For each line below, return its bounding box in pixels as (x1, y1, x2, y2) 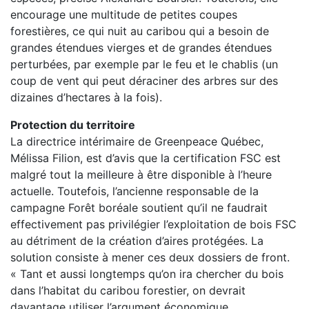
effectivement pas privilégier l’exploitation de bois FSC (10, 217, 297, 231)
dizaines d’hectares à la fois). (10, 90, 166, 104)
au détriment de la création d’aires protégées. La (10, 234, 263, 248)
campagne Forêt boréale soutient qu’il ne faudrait (10, 201, 268, 215)
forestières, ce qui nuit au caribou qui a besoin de (10, 24, 269, 38)
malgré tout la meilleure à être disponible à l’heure (10, 168, 272, 181)
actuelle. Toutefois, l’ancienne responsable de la (10, 184, 259, 198)
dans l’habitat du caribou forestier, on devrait (10, 283, 246, 297)
